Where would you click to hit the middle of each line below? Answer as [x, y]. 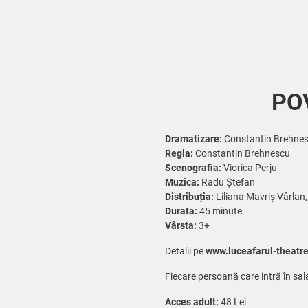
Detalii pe [185, 251]
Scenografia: [193, 168]
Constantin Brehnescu [242, 153]
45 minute [220, 211]
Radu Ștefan [227, 182]
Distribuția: [189, 197]
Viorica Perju [249, 168]
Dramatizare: [194, 139]
